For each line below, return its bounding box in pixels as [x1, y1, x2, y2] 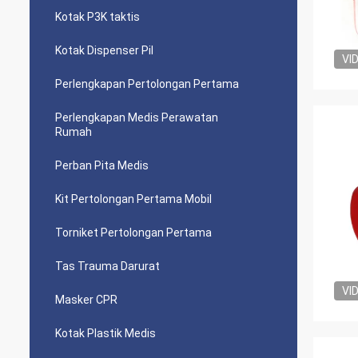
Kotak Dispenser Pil [55, 44, 153, 57]
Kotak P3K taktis [55, 10, 140, 23]
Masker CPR [55, 293, 117, 306]
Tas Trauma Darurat [55, 260, 160, 272]
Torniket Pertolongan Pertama [55, 226, 212, 239]
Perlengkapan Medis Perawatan [55, 111, 218, 124]
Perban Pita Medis [55, 159, 149, 172]
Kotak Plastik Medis [55, 327, 156, 340]
